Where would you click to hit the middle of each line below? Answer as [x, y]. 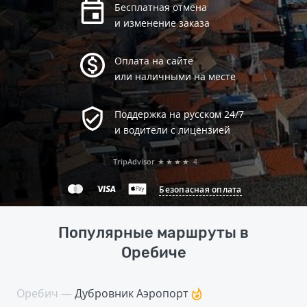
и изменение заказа [162, 23]
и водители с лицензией [172, 130]
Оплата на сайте [153, 61]
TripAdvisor [134, 161]
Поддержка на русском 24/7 [179, 114]
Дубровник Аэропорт [133, 293]
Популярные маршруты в [153, 233]
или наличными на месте [175, 76]
